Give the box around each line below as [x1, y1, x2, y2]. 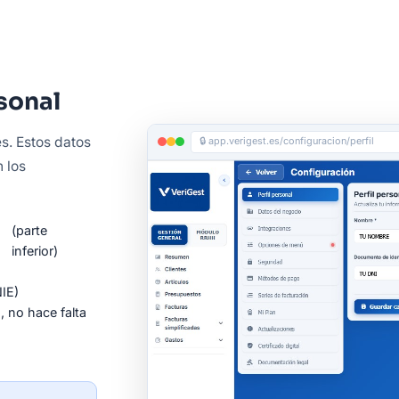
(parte [12, 222, 48, 238]
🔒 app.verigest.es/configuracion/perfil [199, 134, 375, 147]
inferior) [12, 242, 59, 258]
